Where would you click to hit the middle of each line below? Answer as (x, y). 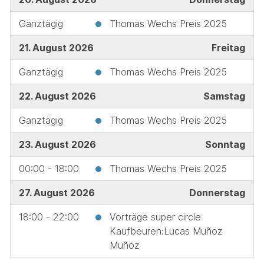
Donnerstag (217, 192)
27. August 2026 (57, 192)
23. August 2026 (57, 144)
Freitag (228, 47)
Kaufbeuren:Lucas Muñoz (166, 231)
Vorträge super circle (155, 217)
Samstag (224, 96)
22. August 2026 (57, 96)
